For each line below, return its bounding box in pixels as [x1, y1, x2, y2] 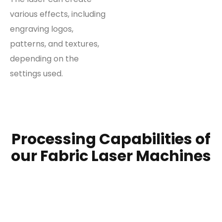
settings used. [10, 68, 63, 80]
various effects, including [10, 8, 106, 20]
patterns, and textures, [10, 38, 99, 50]
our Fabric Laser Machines [11, 146, 211, 167]
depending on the [10, 53, 79, 65]
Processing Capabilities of [11, 129, 211, 150]
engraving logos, [10, 23, 73, 35]
